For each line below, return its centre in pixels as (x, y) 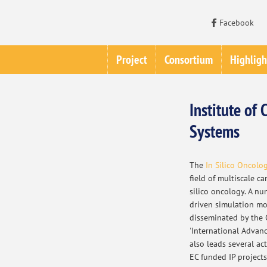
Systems (214, 131)
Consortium (189, 59)
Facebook (235, 22)
